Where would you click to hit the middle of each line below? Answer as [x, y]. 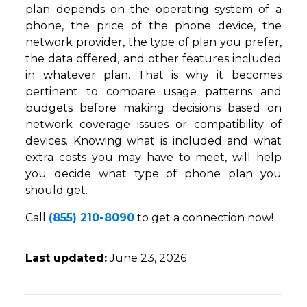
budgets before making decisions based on [153, 108]
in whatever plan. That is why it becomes [153, 75]
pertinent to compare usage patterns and [153, 92]
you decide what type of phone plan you [153, 174]
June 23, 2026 [147, 258]
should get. [57, 191]
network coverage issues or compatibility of [153, 125]
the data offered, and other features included [153, 59]
